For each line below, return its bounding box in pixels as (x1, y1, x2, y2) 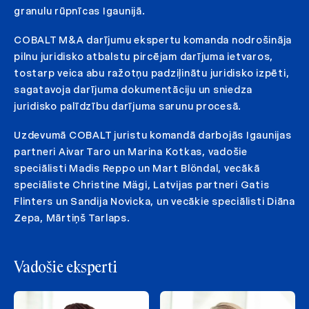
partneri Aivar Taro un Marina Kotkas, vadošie (14, 145, 248, 158)
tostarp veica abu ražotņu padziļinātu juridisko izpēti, (14, 66, 290, 79)
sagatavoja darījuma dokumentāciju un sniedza (14, 83, 252, 96)
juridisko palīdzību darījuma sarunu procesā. (14, 99, 241, 112)
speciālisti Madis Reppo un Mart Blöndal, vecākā (14, 161, 260, 175)
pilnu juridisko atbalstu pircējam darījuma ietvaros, (14, 50, 273, 63)
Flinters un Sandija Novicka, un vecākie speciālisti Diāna (14, 195, 295, 208)
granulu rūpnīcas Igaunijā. (14, 4, 146, 17)
